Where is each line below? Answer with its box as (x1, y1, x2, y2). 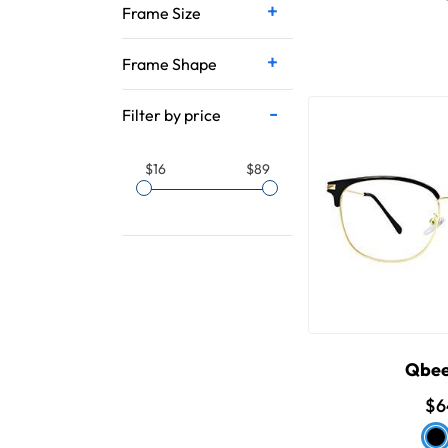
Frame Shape (122, 54, 218, 74)
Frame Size (122, 3, 202, 23)
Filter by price (122, 105, 222, 125)
